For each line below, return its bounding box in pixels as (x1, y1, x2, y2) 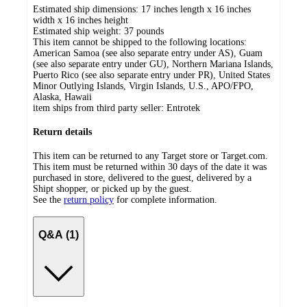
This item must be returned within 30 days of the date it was (33, 161, 267, 172)
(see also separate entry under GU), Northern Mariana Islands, (33, 59, 273, 70)
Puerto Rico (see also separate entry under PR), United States (33, 70, 270, 81)
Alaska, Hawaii (33, 92, 92, 103)
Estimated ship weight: (33, 26, 124, 37)
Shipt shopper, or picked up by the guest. (33, 183, 192, 194)
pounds (136, 26, 164, 37)
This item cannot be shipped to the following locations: (33, 37, 247, 48)
